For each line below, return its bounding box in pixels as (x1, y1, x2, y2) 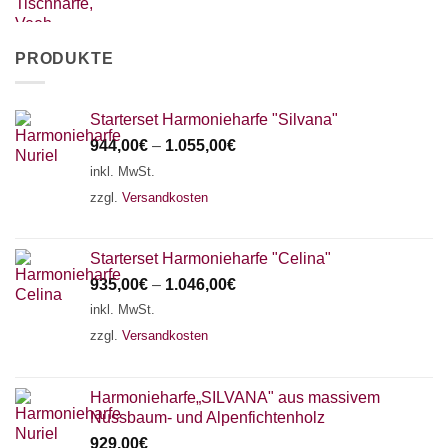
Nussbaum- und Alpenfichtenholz (90, 408, 325, 426)
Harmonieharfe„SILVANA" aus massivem (90, 388, 380, 406)
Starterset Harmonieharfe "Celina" (90, 249, 331, 267)
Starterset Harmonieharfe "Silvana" (90, 111, 338, 129)
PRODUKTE (15, 49, 114, 67)
